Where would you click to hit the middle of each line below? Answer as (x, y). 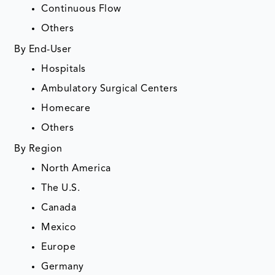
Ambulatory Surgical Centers (110, 89)
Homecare (66, 109)
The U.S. (61, 189)
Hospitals (64, 70)
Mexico (59, 228)
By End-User (43, 50)
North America (76, 169)
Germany (63, 267)
